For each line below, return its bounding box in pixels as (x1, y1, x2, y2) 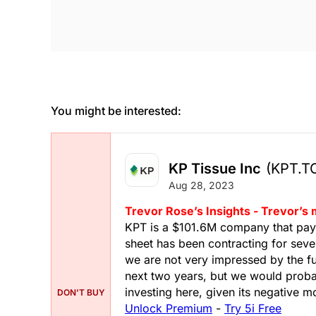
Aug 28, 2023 (169, 179, 234, 192)
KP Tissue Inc (169, 160, 261, 178)
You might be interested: (51, 103, 181, 118)
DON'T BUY (56, 287, 105, 298)
